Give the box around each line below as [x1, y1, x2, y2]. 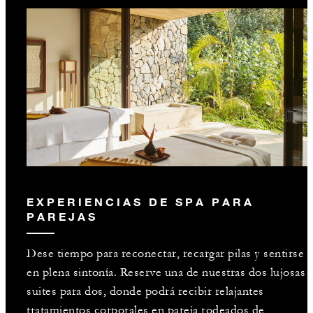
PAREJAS [27, 210, 98, 224]
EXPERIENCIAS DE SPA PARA [27, 195, 254, 209]
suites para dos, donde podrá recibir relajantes [27, 284, 264, 299]
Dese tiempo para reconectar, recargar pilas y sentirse [27, 247, 304, 261]
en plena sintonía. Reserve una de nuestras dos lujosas [27, 265, 305, 280]
